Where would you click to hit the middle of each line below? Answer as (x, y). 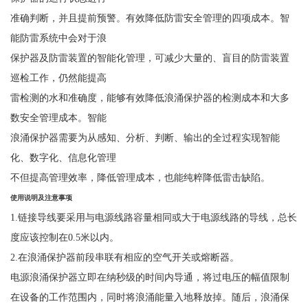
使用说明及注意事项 (41, 197)
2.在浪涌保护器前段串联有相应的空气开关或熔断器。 (124, 257)
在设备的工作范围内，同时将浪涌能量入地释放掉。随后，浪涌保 (150, 297)
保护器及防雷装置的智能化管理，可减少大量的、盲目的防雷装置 (150, 57)
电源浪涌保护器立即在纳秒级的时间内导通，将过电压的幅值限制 (150, 277)
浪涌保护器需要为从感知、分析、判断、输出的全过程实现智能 (145, 137)
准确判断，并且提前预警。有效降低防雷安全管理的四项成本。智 (150, 18)
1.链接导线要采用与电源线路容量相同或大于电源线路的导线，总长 (153, 217)
